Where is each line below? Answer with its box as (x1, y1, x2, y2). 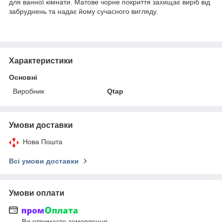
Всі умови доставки (9, 157, 79, 165)
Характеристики (9, 56, 73, 65)
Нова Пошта (23, 137, 62, 146)
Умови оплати (9, 188, 64, 197)
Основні (9, 73, 37, 81)
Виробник (13, 87, 44, 95)
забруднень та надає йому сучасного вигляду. (9, 7, 158, 15)
